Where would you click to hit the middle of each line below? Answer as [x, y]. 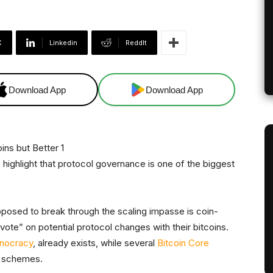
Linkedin [63, 43]
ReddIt [136, 43]
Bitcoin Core [183, 243]
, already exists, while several [95, 243]
